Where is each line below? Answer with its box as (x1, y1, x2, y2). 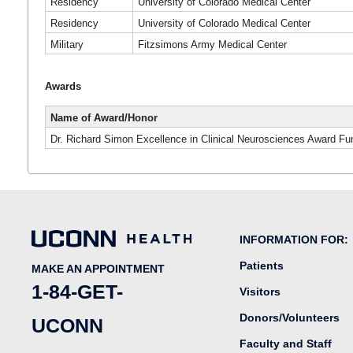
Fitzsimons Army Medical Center (138, 38, 288, 50)
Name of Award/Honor (50, 111, 158, 124)
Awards (44, 80, 81, 93)
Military (50, 38, 84, 50)
